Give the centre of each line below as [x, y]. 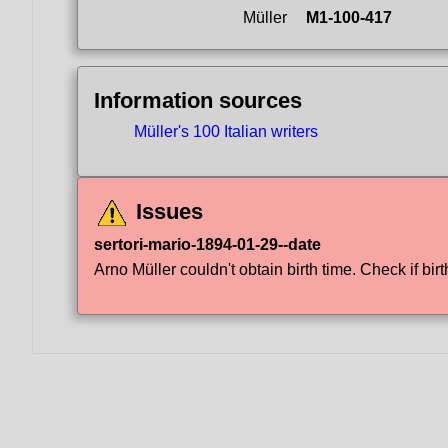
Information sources [198, 100]
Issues [166, 211]
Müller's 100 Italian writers [226, 131]
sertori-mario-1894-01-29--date [207, 244]
